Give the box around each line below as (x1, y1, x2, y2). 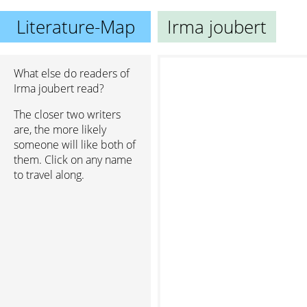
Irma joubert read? (14, 81, 104, 96)
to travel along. (14, 167, 84, 182)
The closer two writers (14, 107, 121, 122)
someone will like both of (14, 137, 136, 152)
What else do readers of (14, 66, 130, 81)
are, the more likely (14, 122, 106, 137)
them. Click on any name (14, 152, 132, 167)
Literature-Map (16, 14, 135, 39)
